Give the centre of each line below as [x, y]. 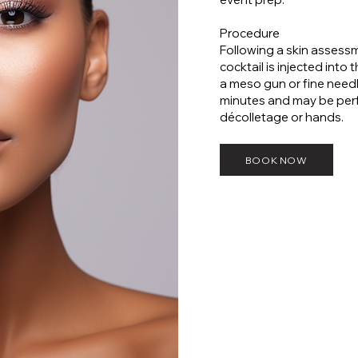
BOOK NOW [276, 160]
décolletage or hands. [281, 117]
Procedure [249, 33]
